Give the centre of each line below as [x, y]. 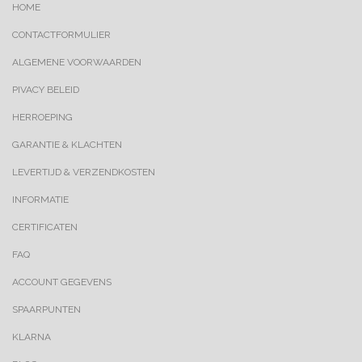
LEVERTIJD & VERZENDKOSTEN [84, 172]
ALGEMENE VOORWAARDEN [77, 62]
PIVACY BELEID [46, 90]
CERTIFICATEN [45, 227]
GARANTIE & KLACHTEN [67, 145]
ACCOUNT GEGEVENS [62, 282]
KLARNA [32, 337]
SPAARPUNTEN [46, 309]
